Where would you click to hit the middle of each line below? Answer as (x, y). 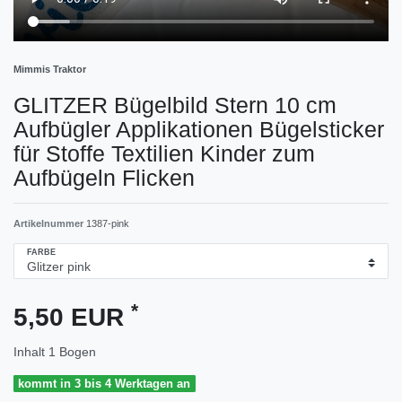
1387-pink (108, 223)
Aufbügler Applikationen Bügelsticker (199, 129)
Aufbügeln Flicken (104, 177)
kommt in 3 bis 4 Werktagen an (105, 384)
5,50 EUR (72, 318)
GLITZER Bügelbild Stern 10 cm (175, 105)
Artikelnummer (50, 223)
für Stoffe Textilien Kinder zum (164, 153)
